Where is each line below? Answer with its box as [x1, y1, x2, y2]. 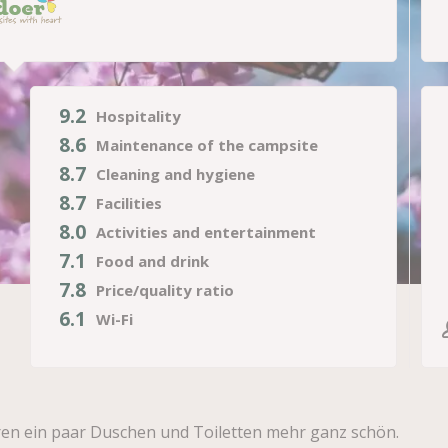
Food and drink [95, 251, 209, 271]
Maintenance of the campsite [95, 135, 318, 155]
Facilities [95, 193, 162, 213]
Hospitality [95, 106, 181, 126]
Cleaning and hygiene [95, 164, 255, 184]
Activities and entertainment [95, 222, 316, 242]
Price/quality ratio [95, 280, 234, 300]
